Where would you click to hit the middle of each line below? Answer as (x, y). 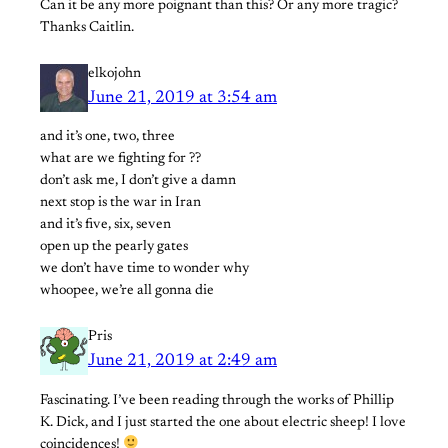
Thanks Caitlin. (87, 28)
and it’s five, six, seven (105, 225)
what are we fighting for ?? (120, 159)
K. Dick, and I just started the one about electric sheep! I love (223, 422)
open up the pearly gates (114, 247)
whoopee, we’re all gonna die (127, 291)
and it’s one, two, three (107, 137)
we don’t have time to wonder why (144, 269)
